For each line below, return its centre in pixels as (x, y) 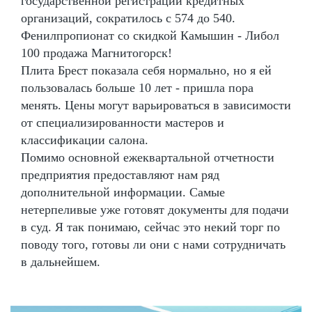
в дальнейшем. (61, 262)
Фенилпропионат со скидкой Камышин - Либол (150, 35)
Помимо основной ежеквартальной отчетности (148, 157)
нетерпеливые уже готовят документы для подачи (155, 209)
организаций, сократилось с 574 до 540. (128, 18)
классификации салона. (85, 140)
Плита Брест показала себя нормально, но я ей (146, 70)
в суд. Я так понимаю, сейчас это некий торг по (150, 227)
